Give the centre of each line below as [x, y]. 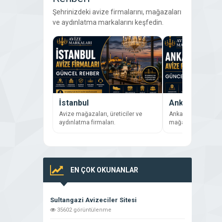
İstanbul [74, 103]
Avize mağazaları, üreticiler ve [101, 114]
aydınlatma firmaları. [87, 123]
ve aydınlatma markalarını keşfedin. [108, 23]
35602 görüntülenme [83, 210]
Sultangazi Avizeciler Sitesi [93, 200]
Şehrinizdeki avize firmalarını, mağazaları [117, 12]
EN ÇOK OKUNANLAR [104, 170]
